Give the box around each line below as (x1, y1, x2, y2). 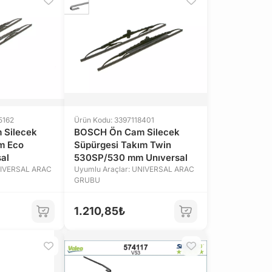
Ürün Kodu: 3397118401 (74, 115, 154, 124)
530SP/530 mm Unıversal (74, 152, 188, 163)
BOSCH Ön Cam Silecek (74, 126, 180, 138)
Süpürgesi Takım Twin (74, 139, 171, 151)
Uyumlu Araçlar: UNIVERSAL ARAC (74, 165, 194, 174)
